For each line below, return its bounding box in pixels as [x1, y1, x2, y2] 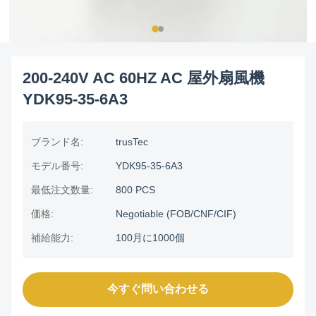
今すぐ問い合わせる [107, 283, 209, 295]
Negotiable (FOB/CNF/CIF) [116, 208, 236, 219]
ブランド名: [31, 136, 83, 147]
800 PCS [116, 184, 155, 195]
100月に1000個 [116, 232, 185, 243]
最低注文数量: [31, 184, 93, 195]
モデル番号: [31, 160, 83, 171]
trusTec [116, 136, 148, 147]
